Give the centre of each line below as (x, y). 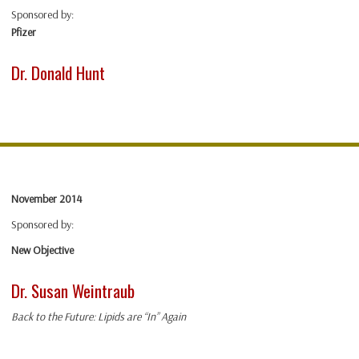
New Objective (42, 250)
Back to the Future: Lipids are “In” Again (99, 317)
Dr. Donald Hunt (58, 73)
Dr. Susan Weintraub (73, 291)
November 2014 (46, 199)
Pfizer (24, 32)
